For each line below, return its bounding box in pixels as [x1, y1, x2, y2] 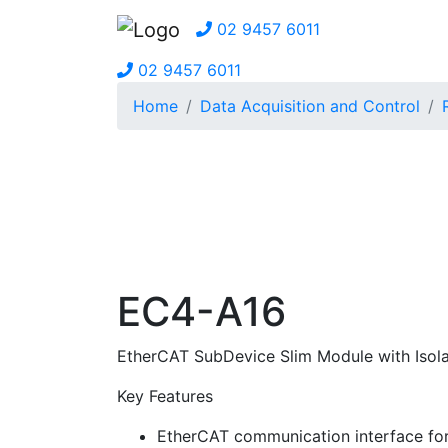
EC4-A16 [117, 287, 286, 337]
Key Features [117, 386, 213, 407]
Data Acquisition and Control [200, 95, 420, 116]
